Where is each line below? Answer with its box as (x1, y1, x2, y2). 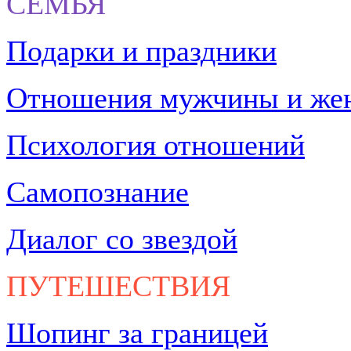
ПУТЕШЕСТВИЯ (6, 270, 230, 303)
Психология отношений (6, 128, 305, 162)
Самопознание (6, 175, 189, 209)
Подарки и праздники (6, 34, 277, 68)
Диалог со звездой (6, 223, 237, 256)
